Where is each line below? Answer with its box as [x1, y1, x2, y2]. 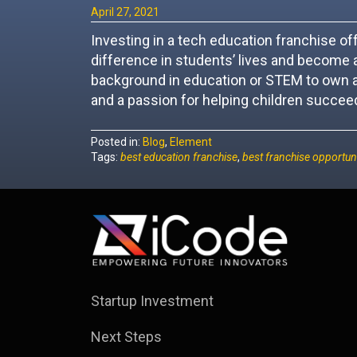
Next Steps [91, 328, 162, 345]
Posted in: [91, 135, 143, 148]
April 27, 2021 [91, 6, 159, 18]
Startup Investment [91, 292, 214, 309]
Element [170, 135, 212, 148]
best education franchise [120, 151, 237, 163]
